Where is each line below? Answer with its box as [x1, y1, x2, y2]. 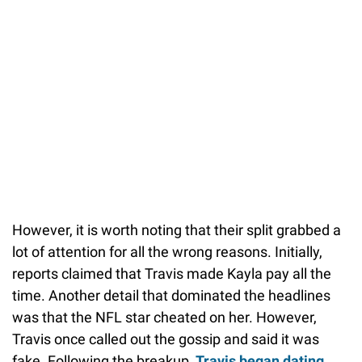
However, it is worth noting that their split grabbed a [12, 221, 341, 239]
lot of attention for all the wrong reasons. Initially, [12, 243, 322, 261]
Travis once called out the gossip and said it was [12, 330, 319, 348]
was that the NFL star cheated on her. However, [12, 309, 317, 326]
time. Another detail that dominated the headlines [12, 287, 330, 305]
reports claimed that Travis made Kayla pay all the [12, 265, 331, 283]
